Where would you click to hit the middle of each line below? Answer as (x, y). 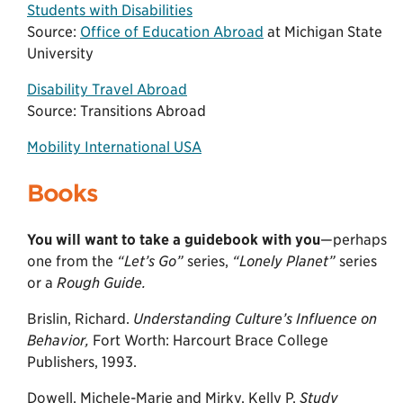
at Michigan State (323, 31)
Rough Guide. (101, 282)
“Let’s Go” (150, 261)
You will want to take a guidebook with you (174, 239)
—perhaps (354, 239)
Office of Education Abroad (172, 31)
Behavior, (58, 340)
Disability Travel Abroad (107, 89)
